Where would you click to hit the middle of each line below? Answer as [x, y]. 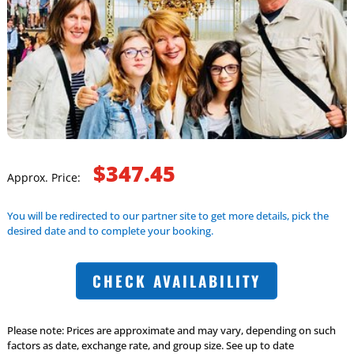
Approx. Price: [50, 177]
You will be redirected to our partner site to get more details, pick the [168, 215]
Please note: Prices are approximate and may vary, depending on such [171, 331]
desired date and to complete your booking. [110, 230]
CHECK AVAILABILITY [177, 281]
